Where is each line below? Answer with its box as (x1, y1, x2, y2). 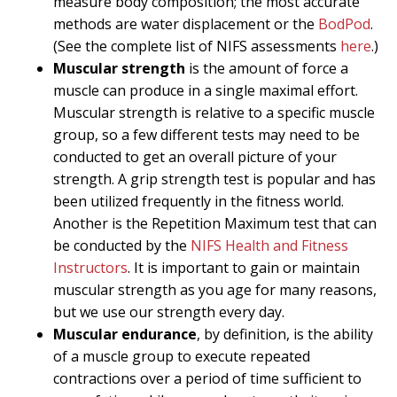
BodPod (318, 14, 370, 35)
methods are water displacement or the (53, 14, 318, 35)
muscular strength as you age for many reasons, (53, 280, 377, 300)
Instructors (53, 258, 128, 278)
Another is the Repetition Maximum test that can (53, 214, 377, 234)
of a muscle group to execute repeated (53, 346, 310, 367)
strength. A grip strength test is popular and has (53, 169, 376, 190)
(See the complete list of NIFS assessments (53, 36, 340, 57)
